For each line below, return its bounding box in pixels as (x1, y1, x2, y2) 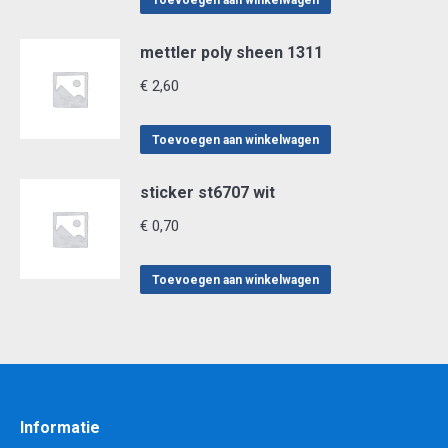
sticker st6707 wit (140, 183, 275, 202)
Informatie (20, 418, 100, 437)
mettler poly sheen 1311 (140, 43, 323, 62)
